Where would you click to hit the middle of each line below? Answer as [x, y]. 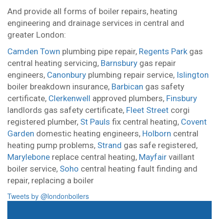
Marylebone [29, 157]
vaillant [181, 157]
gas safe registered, [160, 145]
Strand [109, 145]
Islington [193, 75]
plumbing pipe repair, [99, 52]
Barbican [127, 87]
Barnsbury [119, 63]
